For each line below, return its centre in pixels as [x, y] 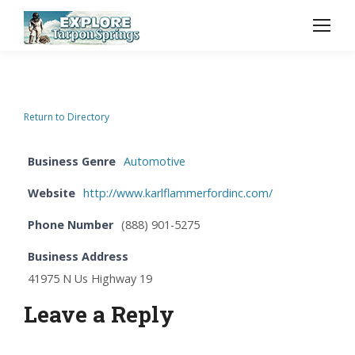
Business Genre [72, 161]
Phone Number [71, 225]
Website [52, 193]
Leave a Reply [99, 314]
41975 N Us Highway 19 [90, 279]
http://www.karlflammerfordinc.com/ [178, 193]
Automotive [155, 161]
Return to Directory [67, 117]
